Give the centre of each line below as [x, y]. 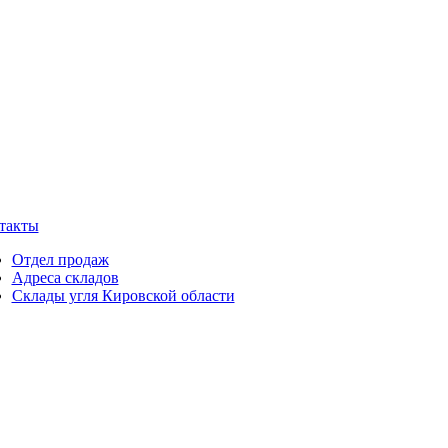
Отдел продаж [60, 259]
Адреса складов [65, 277]
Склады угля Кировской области [123, 295]
